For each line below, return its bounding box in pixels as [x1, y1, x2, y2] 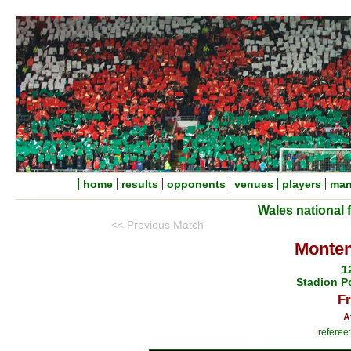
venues [234, 178, 273, 190]
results [121, 178, 158, 190]
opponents [167, 178, 226, 190]
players [282, 178, 321, 190]
